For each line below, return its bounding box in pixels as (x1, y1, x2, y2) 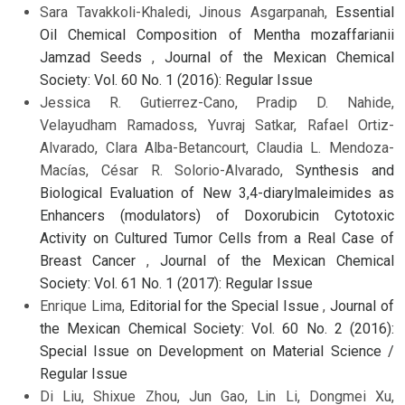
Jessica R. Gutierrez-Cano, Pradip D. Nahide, (40, 93, 394, 111)
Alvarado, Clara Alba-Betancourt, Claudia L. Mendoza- (40, 138, 394, 156)
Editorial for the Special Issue (128, 297, 324, 315)
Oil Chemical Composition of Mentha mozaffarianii (40, 25, 394, 43)
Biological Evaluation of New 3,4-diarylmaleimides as (40, 184, 394, 202)
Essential (335, 3, 394, 21)
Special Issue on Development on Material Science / (40, 342, 394, 360)
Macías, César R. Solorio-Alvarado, (40, 161, 297, 179)
